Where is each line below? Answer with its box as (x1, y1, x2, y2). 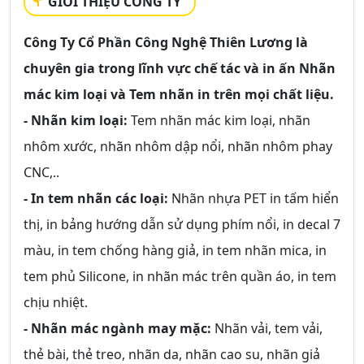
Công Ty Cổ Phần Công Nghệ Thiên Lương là (24, 33, 308, 51)
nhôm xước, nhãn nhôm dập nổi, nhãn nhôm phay (24, 137, 332, 155)
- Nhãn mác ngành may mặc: (24, 319, 211, 337)
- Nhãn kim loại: (24, 111, 128, 129)
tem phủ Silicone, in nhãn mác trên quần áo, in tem (24, 267, 336, 285)
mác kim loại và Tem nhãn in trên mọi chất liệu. (24, 85, 334, 103)
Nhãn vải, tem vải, (211, 319, 323, 337)
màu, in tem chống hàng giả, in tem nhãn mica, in (24, 241, 327, 259)
